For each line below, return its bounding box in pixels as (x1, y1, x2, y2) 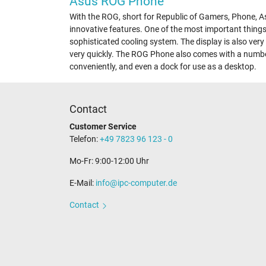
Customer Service (69, 122, 137, 132)
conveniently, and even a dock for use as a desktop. (69, 62, 256, 72)
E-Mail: (69, 178, 96, 188)
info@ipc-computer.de (96, 178, 177, 188)
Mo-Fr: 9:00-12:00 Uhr (69, 156, 149, 166)
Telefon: (69, 134, 100, 144)
